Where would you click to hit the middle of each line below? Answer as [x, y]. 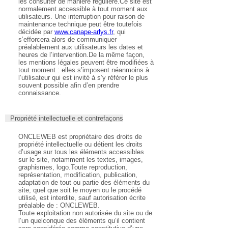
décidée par [36, 32]
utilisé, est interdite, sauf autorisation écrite [82, 198]
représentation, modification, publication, [78, 175]
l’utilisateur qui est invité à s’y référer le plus [83, 78]
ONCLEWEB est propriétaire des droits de [80, 137]
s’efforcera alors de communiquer [67, 40]
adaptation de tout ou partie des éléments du [84, 183]
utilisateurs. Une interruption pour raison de [81, 17]
